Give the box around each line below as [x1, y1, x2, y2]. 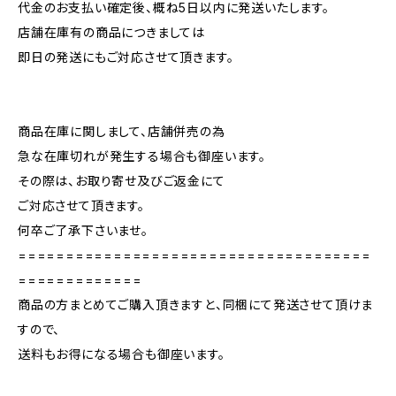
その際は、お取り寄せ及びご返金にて [18, 173, 225, 188]
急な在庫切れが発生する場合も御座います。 [18, 148, 267, 164]
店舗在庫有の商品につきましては [18, 25, 205, 40]
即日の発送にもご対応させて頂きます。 [18, 49, 234, 65]
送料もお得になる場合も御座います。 [18, 346, 225, 362]
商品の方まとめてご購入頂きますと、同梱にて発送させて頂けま [18, 297, 374, 312]
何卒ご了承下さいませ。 [18, 223, 148, 238]
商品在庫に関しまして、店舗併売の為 [18, 124, 225, 139]
